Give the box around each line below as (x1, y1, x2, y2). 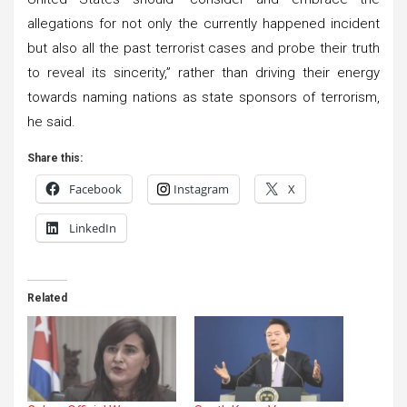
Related (27, 291, 67, 304)
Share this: (27, 151, 83, 164)
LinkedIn (69, 219, 116, 236)
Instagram (174, 180, 229, 197)
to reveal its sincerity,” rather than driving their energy (27, 64, 380, 81)
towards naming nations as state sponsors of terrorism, (27, 88, 380, 105)
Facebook (69, 180, 122, 197)
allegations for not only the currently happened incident (27, 15, 380, 32)
